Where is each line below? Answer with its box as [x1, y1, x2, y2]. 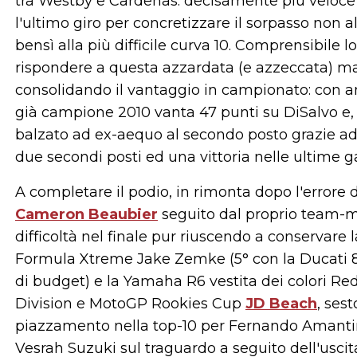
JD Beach [245, 295, 317, 312]
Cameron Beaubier [15, 206, 158, 223]
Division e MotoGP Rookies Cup [15, 295, 245, 312]
